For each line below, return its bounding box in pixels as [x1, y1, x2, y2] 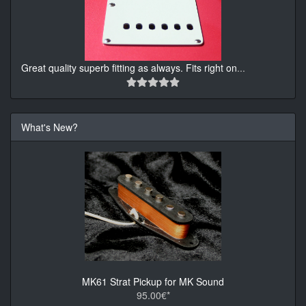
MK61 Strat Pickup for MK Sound [82, 274, 224, 288]
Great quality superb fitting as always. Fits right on [21, 60, 237, 74]
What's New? [21, 120, 78, 134]
